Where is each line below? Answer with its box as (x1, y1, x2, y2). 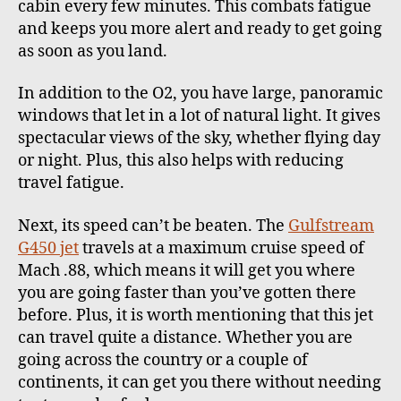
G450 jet (18, 237, 79, 259)
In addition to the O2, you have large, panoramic (18, 83, 383, 105)
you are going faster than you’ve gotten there (18, 282, 356, 303)
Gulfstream (288, 215, 374, 236)
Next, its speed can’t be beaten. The (18, 215, 288, 236)
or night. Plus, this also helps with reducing (18, 150, 344, 172)
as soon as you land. (18, 40, 171, 62)
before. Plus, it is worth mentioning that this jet (18, 304, 373, 326)
